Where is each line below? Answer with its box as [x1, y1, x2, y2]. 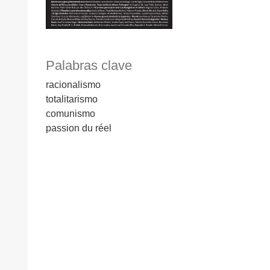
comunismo [46, 108, 95, 119]
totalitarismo [46, 93, 98, 104]
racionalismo [46, 79, 101, 90]
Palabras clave [46, 57, 132, 73]
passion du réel [46, 122, 111, 133]
